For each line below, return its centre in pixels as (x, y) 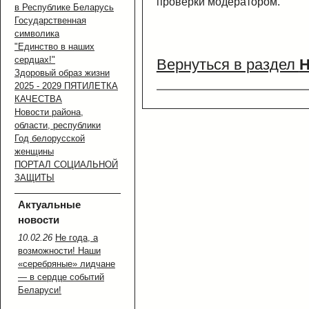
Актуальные (49, 204)
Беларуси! (40, 290)
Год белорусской (50, 139)
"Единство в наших (54, 47)
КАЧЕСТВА (38, 99)
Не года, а (77, 237)
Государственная (50, 21)
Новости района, (49, 112)
